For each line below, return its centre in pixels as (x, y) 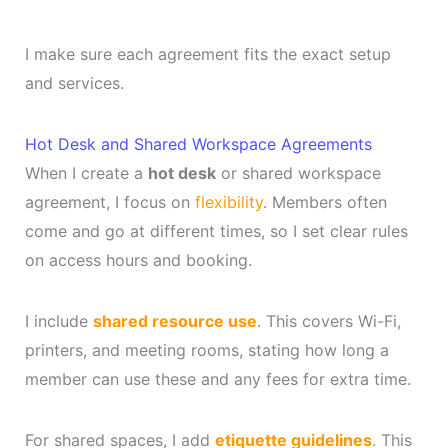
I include (58, 321)
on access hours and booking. (138, 260)
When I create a (86, 173)
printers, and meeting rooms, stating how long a (206, 350)
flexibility (228, 202)
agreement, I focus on (109, 202)
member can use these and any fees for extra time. (217, 379)
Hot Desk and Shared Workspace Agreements (198, 144)
